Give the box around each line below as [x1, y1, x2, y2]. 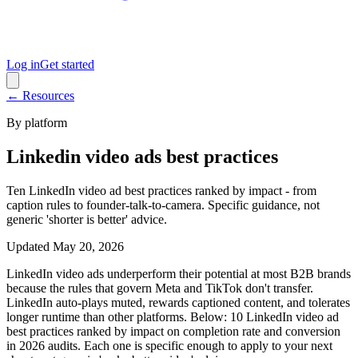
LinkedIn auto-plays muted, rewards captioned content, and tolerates [6, 295, 350, 309]
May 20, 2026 [53, 239, 124, 253]
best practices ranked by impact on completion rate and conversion [6, 324, 340, 338]
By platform [6, 116, 67, 129]
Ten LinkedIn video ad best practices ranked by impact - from [6, 183, 316, 197]
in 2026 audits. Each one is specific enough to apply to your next [6, 338, 332, 352]
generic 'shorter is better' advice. [6, 212, 167, 226]
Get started [40, 58, 94, 71]
